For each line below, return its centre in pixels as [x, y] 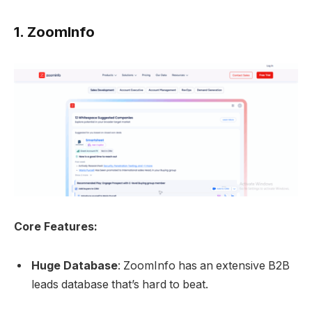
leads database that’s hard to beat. [120, 284]
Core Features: [56, 227]
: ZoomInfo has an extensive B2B [204, 265]
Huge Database [75, 265]
